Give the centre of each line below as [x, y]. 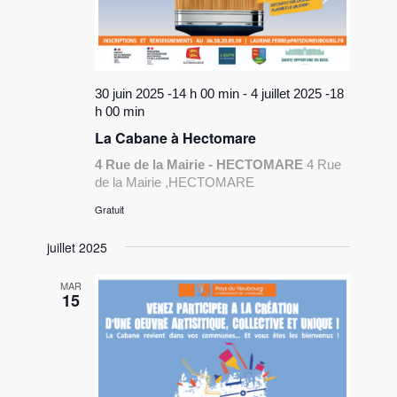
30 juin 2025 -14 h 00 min [167, 93]
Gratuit [110, 209]
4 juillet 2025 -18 [298, 93]
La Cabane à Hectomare [176, 137]
